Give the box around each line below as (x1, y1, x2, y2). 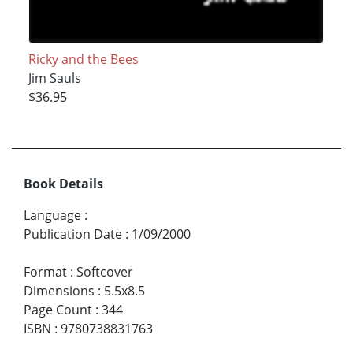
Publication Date (24, 225, 122, 243)
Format (24, 263, 67, 281)
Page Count (24, 301, 92, 319)
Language (24, 206, 81, 225)
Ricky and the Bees (28, 50, 139, 69)
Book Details (24, 175, 103, 193)
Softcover (76, 263, 133, 281)
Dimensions (24, 282, 95, 300)
